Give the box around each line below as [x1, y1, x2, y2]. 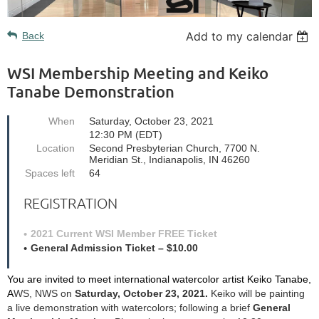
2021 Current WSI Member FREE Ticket [31, 227, 217, 239]
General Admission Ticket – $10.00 [31, 241, 198, 253]
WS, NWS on [14, 287, 75, 299]
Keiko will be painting [208, 287, 305, 299]
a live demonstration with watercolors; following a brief [7, 301, 253, 313]
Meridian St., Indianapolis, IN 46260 [89, 153, 250, 165]
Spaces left [25, 167, 75, 179]
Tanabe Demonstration [7, 81, 174, 101]
